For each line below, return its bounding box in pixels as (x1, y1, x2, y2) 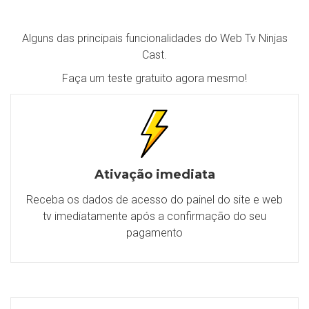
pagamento (126, 226, 183, 239)
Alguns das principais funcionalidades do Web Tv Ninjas (21, 32, 288, 45)
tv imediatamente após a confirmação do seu (43, 210, 266, 223)
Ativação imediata (94, 167, 215, 182)
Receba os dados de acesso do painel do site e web (26, 193, 283, 206)
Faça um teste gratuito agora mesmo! (62, 72, 247, 85)
